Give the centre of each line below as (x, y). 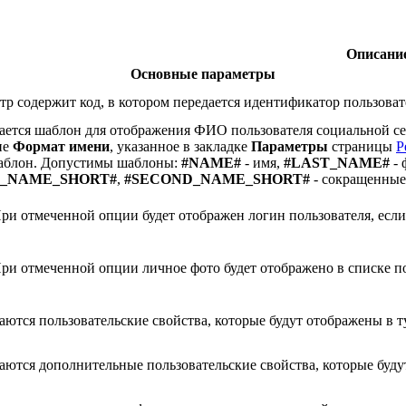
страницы (362, 146)
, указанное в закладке (180, 146)
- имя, (262, 162)
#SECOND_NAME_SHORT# (217, 179)
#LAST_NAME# (337, 162)
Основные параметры (203, 73)
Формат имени (61, 146)
